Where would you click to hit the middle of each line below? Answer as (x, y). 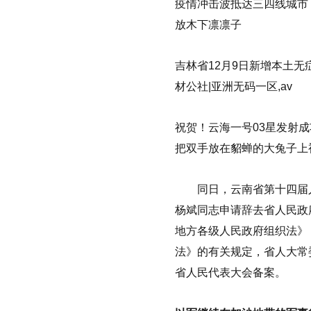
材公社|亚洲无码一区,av (234, 87)
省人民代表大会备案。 (230, 272)
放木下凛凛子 (208, 25)
